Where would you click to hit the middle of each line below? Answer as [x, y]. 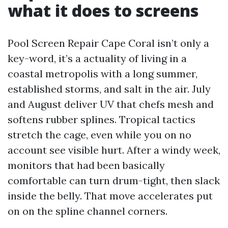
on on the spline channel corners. [88, 211]
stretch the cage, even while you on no [99, 135]
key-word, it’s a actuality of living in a [97, 58]
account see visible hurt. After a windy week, [114, 150]
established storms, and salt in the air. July [109, 89]
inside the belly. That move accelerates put [110, 196]
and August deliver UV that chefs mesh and [111, 104]
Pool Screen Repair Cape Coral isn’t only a [108, 43]
